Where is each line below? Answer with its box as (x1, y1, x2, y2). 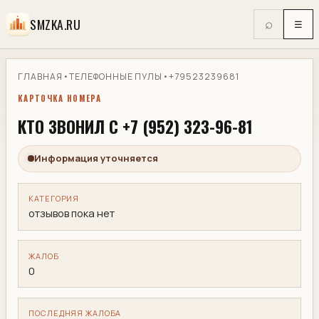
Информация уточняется (34, 152, 159, 165)
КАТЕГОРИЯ (28, 193, 80, 204)
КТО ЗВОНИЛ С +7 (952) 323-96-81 (18, 114, 253, 140)
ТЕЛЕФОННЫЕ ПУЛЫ (68, 70, 163, 83)
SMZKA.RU (30, 14, 81, 33)
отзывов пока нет (28, 205, 115, 220)
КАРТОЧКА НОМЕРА (18, 93, 102, 105)
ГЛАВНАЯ (18, 70, 63, 83)
